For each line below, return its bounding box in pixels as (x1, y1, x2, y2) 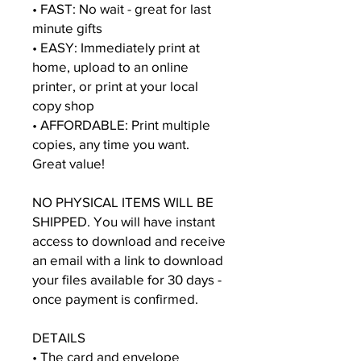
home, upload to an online (32, 59, 189, 74)
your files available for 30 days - (32, 272, 222, 287)
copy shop (32, 98, 94, 113)
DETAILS (32, 330, 85, 345)
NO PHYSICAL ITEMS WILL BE (32, 194, 214, 210)
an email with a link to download (32, 252, 223, 268)
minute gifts (32, 20, 102, 35)
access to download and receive (32, 233, 226, 248)
